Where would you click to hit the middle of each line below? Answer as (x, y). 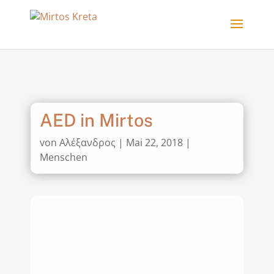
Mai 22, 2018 (154, 143)
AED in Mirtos (96, 120)
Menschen (63, 157)
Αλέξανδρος (87, 143)
